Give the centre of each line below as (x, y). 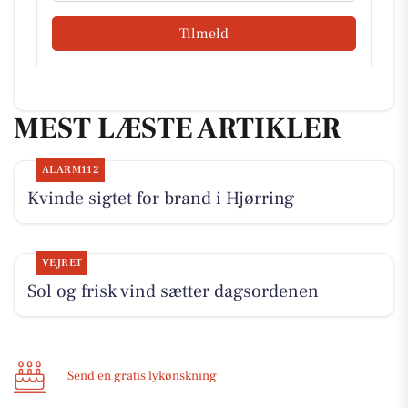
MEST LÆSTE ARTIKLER (177, 128)
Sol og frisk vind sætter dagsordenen (173, 292)
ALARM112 (71, 170)
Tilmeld (204, 33)
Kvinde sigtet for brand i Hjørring (160, 199)
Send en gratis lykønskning (142, 377)
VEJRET (62, 263)
